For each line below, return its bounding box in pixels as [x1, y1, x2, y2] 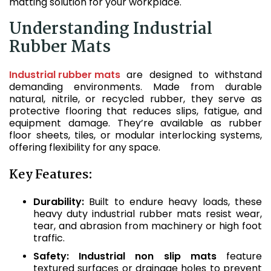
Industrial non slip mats [79, 249, 217, 263]
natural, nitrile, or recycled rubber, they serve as [9, 92, 262, 106]
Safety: [33, 249, 69, 263]
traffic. [33, 231, 65, 245]
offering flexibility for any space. [9, 140, 160, 154]
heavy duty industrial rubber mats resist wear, [33, 207, 262, 221]
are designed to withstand [120, 68, 262, 82]
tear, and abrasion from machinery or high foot [33, 219, 262, 233]
